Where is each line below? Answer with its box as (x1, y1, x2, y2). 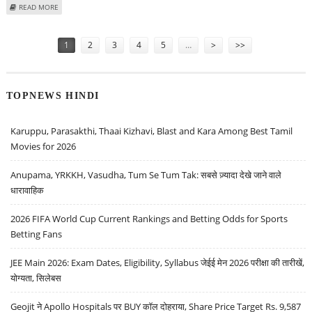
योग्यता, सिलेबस (10, 271, 62, 284)
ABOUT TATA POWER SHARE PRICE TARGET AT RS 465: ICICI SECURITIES (58, 1, 291, 12)
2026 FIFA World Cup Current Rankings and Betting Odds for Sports (10, 212, 288, 225)
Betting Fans (10, 227, 63, 240)
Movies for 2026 (10, 139, 77, 153)
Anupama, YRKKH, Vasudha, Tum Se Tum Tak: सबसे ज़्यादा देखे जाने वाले (10, 168, 282, 181)
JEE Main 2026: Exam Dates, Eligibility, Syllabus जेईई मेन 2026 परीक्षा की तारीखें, (10, 256, 305, 269)
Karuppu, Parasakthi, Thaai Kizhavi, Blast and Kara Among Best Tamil (10, 124, 293, 137)
